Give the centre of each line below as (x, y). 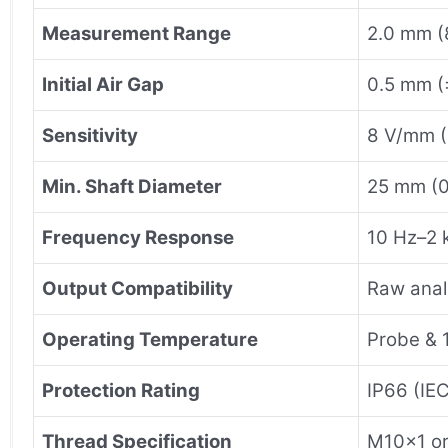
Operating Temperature (150, 339)
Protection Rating (121, 390)
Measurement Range (136, 33)
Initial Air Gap (103, 84)
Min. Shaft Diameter (132, 186)
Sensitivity (90, 135)
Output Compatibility (137, 288)
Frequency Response (138, 237)
